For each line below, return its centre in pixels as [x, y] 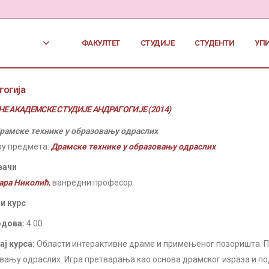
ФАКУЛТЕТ [101, 43]
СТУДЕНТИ [215, 43]
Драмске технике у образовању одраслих [133, 147]
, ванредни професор [91, 183]
